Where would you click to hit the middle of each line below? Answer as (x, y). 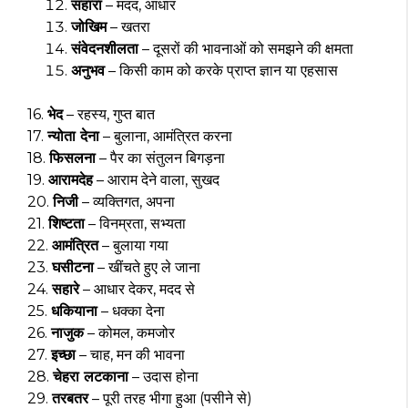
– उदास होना (163, 377)
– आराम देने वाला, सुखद (156, 180)
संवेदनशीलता (105, 49)
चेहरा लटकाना (91, 377)
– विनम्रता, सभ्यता (135, 224)
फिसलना (72, 158)
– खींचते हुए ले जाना (147, 268)
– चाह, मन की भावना (130, 355)
